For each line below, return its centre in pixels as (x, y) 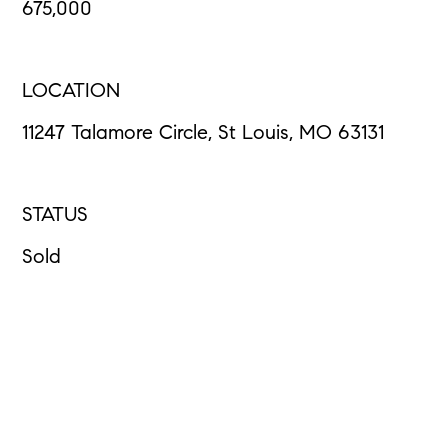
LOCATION (71, 92)
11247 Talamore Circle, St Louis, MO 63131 (203, 134)
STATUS (55, 216)
